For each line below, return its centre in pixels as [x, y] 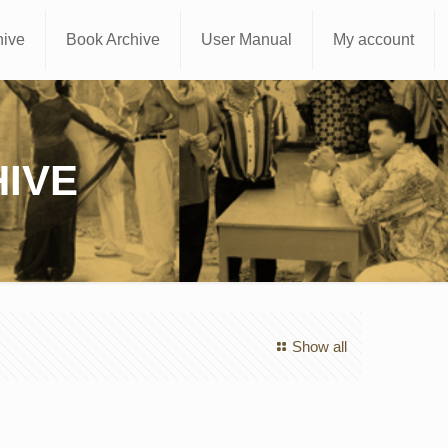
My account [374, 39]
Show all [319, 346]
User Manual [247, 39]
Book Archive [113, 39]
